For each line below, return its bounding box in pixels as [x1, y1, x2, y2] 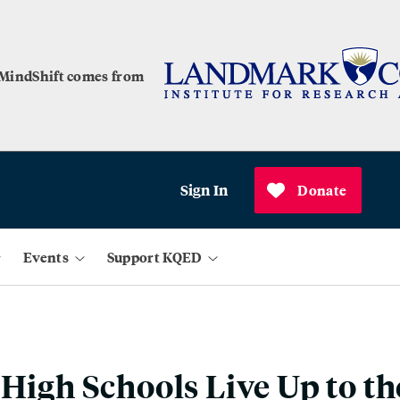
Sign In [179, 179, 229, 200]
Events [23, 246, 69, 267]
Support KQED [106, 246, 203, 267]
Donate [297, 179, 347, 200]
